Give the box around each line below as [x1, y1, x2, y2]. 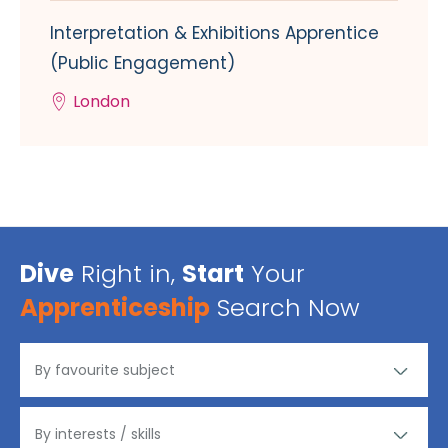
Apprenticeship [20, 291, 210, 325]
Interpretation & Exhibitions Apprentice [50, 21, 379, 46]
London [73, 90, 130, 114]
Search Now [210, 291, 360, 325]
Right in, [74, 257, 182, 291]
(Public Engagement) [50, 51, 235, 76]
